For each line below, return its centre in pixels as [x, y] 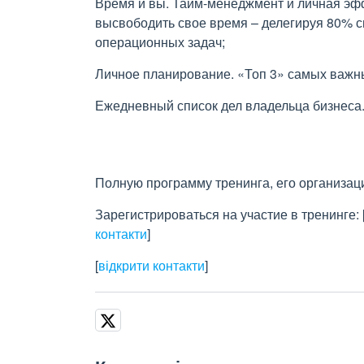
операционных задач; [160, 42]
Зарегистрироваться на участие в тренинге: [229, 214]
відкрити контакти [152, 265]
